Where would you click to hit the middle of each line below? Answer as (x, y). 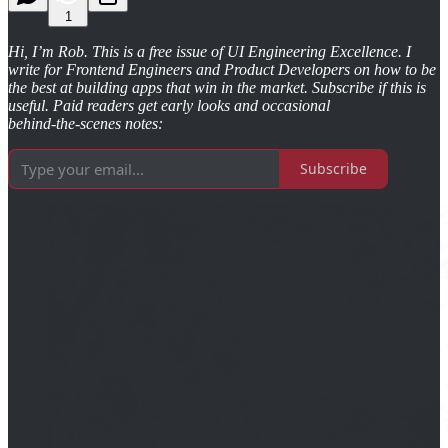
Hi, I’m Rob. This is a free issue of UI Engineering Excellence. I (209, 51)
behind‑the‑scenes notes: (85, 123)
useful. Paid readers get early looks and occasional (169, 105)
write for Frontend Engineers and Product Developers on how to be (222, 69)
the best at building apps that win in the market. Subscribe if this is (217, 87)
